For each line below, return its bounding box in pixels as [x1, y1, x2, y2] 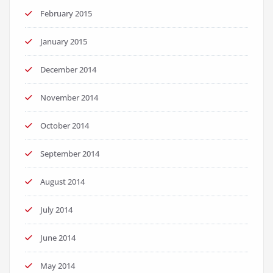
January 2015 [40, 36, 87, 47]
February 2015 [40, 8, 92, 19]
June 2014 [40, 232, 76, 243]
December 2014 [40, 64, 96, 75]
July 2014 [40, 204, 73, 215]
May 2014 [40, 260, 75, 271]
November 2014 [40, 92, 98, 103]
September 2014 [40, 148, 99, 159]
